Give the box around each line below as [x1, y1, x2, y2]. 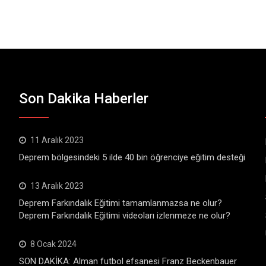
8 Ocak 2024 [30, 239, 77, 249]
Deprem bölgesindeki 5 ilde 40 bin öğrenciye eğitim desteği [19, 152, 246, 163]
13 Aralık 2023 [30, 181, 84, 191]
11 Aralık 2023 [30, 135, 84, 145]
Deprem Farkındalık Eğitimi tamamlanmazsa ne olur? [19, 198, 223, 208]
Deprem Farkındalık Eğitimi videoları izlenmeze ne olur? [19, 210, 231, 221]
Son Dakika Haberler [19, 90, 149, 107]
